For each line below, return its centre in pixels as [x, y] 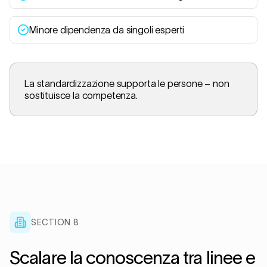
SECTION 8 [55, 222]
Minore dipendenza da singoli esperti [107, 30]
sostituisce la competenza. [81, 95]
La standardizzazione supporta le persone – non [127, 83]
